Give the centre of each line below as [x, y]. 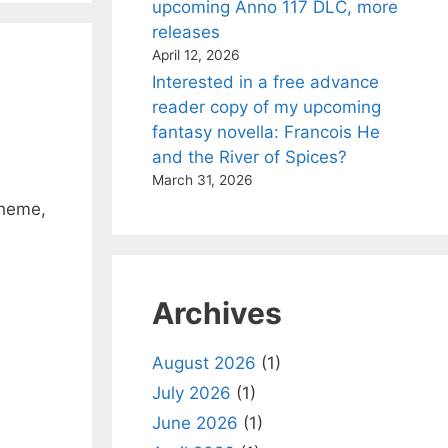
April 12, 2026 [196, 55]
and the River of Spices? [249, 157]
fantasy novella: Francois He [266, 132]
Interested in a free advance [265, 82]
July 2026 [191, 393]
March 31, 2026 [202, 180]
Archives [217, 313]
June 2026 [195, 423]
